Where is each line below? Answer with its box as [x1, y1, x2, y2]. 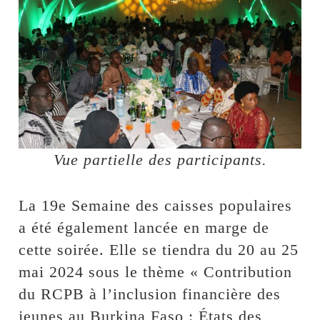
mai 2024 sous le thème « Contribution [19, 263, 293, 281]
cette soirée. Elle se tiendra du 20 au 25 [19, 241, 299, 259]
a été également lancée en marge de [19, 219, 270, 237]
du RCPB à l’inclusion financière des [19, 285, 281, 304]
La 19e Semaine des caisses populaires [19, 196, 293, 215]
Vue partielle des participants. [53, 151, 267, 169]
